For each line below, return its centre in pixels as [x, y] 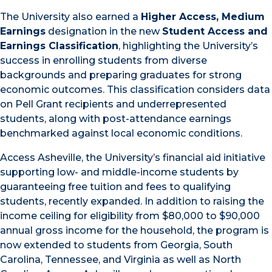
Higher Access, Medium [203, 17]
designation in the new [104, 31]
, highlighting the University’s [188, 46]
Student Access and [215, 31]
